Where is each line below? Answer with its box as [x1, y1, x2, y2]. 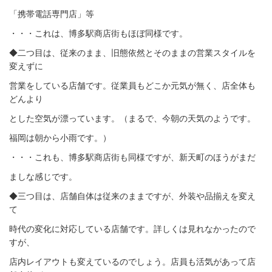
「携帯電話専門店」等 [9, 9, 94, 19]
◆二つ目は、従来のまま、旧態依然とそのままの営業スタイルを [9, 48, 256, 58]
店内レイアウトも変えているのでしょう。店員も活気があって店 [9, 257, 256, 267]
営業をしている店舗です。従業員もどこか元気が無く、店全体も [9, 81, 256, 90]
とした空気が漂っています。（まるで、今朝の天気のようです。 [9, 114, 256, 123]
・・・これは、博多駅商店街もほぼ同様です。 [9, 29, 188, 38]
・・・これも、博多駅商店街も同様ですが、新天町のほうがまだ [9, 152, 256, 162]
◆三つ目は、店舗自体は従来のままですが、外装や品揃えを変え [9, 191, 256, 201]
